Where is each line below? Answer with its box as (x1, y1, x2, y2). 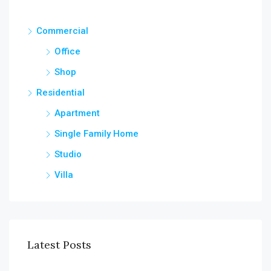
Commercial (36, 25, 88, 36)
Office (54, 45, 80, 57)
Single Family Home (54, 128, 139, 139)
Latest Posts (27, 237, 91, 252)
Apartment (54, 107, 100, 119)
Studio (54, 148, 82, 160)
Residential (36, 87, 85, 98)
